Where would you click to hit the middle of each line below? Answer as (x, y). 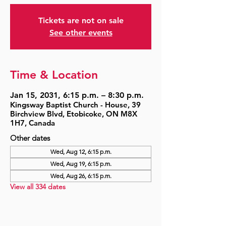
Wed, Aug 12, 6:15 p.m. (81, 152)
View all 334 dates (38, 187)
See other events (81, 33)
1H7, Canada (33, 123)
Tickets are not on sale (81, 20)
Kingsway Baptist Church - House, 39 (75, 105)
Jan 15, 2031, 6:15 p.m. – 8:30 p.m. (77, 95)
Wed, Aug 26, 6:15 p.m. (81, 176)
